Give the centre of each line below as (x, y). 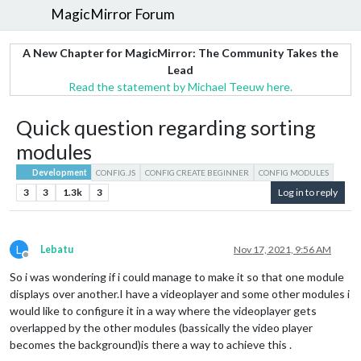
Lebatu (57, 249)
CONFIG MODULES (294, 172)
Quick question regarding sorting (166, 127)
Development (59, 172)
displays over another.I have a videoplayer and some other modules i (180, 293)
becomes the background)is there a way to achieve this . (151, 344)
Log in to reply (308, 192)
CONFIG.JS (116, 172)
